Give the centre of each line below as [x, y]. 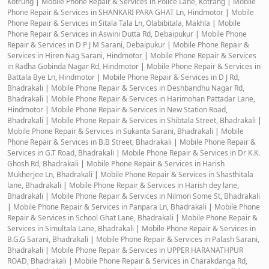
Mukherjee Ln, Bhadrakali [51, 174]
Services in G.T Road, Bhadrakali [62, 153]
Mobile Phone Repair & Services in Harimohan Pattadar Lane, [152, 98]
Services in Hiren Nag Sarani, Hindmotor [76, 55]
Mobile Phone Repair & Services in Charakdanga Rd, [160, 261]
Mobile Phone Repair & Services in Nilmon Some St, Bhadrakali [155, 196]
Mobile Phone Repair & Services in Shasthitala [176, 174]
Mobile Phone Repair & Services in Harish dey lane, [153, 185]
